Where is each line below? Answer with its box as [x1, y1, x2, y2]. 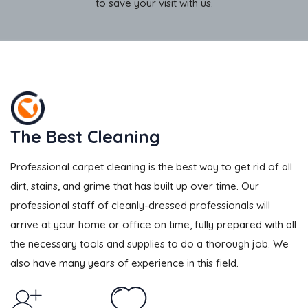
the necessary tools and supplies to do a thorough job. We [10, 236, 289, 250]
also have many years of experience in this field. [10, 256, 239, 269]
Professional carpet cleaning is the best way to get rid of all [10, 159, 292, 173]
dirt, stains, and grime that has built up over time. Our [10, 179, 259, 192]
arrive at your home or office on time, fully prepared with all [10, 217, 296, 231]
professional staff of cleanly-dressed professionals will [10, 198, 270, 212]
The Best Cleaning [10, 125, 160, 147]
